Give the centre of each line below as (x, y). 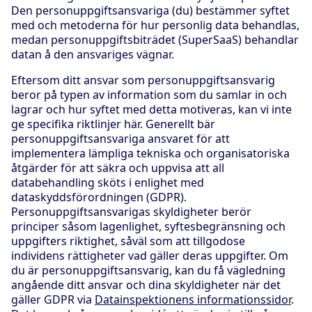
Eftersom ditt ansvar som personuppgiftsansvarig (143, 80)
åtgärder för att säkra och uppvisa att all (118, 167)
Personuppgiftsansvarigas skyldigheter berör (131, 211)
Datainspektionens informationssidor (193, 299)
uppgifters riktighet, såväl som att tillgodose (128, 241)
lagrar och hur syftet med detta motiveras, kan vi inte (151, 109)
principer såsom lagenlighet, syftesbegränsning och (148, 226)
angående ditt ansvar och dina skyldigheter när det (146, 284)
